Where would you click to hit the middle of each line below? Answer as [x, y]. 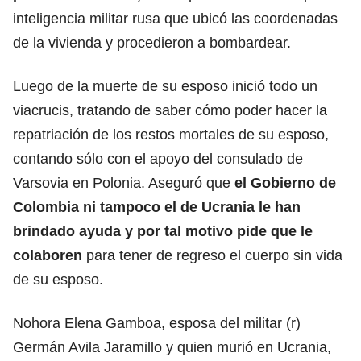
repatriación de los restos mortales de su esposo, [171, 134]
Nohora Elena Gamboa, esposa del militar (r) [157, 323]
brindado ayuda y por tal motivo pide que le [163, 231]
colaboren [48, 255]
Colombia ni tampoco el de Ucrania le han [157, 207]
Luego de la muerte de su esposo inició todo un [165, 86]
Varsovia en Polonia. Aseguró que [124, 183]
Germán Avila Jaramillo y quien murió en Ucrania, [172, 347]
